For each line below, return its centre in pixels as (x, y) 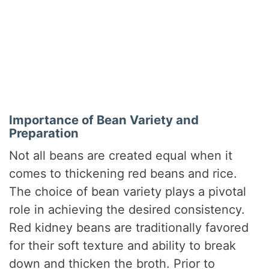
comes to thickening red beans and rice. (123, 173)
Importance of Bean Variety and (104, 120)
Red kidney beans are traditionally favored (129, 227)
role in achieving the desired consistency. (127, 209)
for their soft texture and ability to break (123, 245)
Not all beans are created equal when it (121, 155)
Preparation (44, 133)
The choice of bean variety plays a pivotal (128, 191)
